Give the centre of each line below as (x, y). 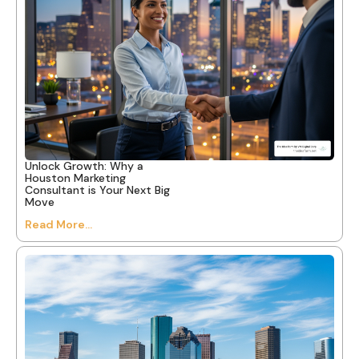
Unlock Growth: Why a (84, 165)
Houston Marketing (75, 177)
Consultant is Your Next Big (97, 190)
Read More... (58, 224)
